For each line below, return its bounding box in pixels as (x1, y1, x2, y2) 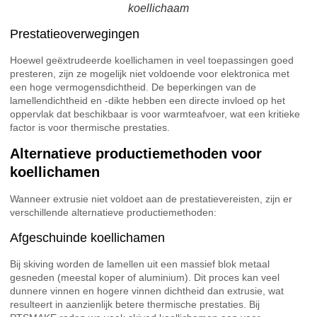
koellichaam (128, 1, 189, 14)
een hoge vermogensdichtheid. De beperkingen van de (10, 81, 256, 93)
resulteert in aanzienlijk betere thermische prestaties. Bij (10, 298, 260, 310)
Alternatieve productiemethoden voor (10, 146, 262, 162)
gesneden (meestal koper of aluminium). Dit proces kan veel (10, 271, 279, 283)
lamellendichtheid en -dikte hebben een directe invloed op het (10, 94, 285, 106)
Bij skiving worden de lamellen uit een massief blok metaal (10, 258, 270, 270)
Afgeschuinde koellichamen (10, 230, 165, 245)
